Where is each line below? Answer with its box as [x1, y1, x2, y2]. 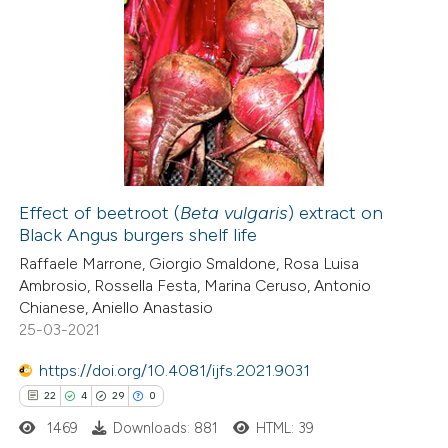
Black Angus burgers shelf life [19, 223, 258, 246]
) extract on [288, 201, 384, 224]
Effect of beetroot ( [19, 201, 181, 224]
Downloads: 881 [113, 418, 219, 437]
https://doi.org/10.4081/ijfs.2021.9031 [39, 360, 311, 380]
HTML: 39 [255, 418, 314, 437]
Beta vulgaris [180, 201, 289, 224]
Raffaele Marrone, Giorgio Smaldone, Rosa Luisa [19, 254, 360, 274]
